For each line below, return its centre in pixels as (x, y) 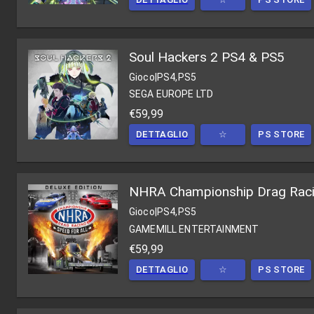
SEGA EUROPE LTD (171, 94)
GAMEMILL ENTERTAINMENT (194, 229)
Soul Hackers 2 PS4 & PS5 (207, 57)
